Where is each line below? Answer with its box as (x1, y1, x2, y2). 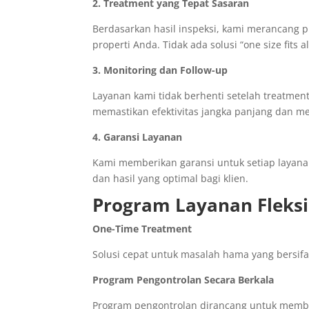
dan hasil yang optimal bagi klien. (92, 172, 249, 186)
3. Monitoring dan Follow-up (92, 63, 228, 77)
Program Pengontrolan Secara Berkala (92, 273, 275, 287)
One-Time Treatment (92, 222, 192, 236)
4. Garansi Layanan (92, 130, 183, 144)
